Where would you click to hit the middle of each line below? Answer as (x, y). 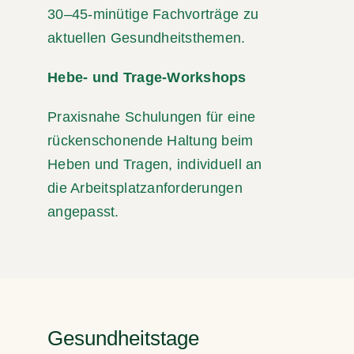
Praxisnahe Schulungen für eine (152, 117)
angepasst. (83, 211)
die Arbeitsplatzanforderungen (145, 188)
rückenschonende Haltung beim (151, 140)
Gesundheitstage (123, 339)
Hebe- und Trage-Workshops (147, 77)
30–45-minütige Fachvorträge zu (153, 14)
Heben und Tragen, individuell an (155, 164)
